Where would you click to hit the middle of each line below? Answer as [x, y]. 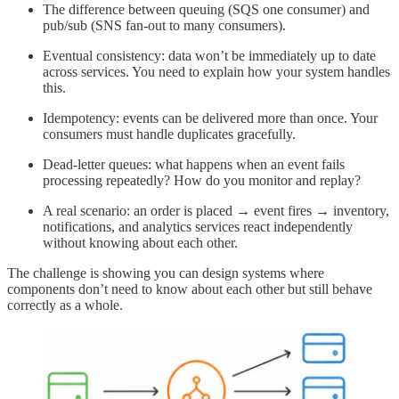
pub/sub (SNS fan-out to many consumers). [164, 26]
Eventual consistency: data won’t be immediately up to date [209, 56]
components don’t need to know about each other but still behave [190, 289]
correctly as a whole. [65, 305]
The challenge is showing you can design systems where [166, 273]
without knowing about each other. [140, 243]
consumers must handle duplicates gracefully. [169, 134]
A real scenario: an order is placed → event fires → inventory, [216, 211]
